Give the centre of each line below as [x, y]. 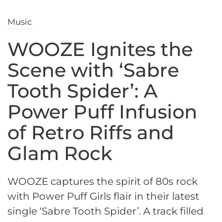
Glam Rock [60, 154]
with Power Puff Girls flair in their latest [103, 196]
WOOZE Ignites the [100, 50]
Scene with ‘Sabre [93, 70]
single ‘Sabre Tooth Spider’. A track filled [106, 211]
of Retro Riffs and [91, 133]
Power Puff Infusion [102, 112]
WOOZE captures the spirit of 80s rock [103, 182]
